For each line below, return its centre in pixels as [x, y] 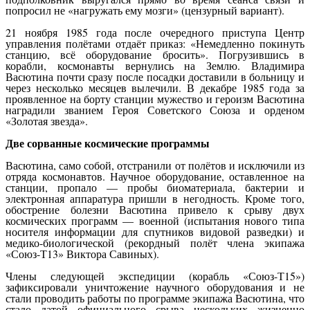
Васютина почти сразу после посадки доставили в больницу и [155, 76]
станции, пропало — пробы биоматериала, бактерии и [155, 187]
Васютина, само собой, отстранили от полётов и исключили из [155, 165]
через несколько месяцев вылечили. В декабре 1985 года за [155, 87]
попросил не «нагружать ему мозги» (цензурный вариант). [145, 10]
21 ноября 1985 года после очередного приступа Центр [155, 32]
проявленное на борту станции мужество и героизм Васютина [155, 98]
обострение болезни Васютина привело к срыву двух [155, 209]
